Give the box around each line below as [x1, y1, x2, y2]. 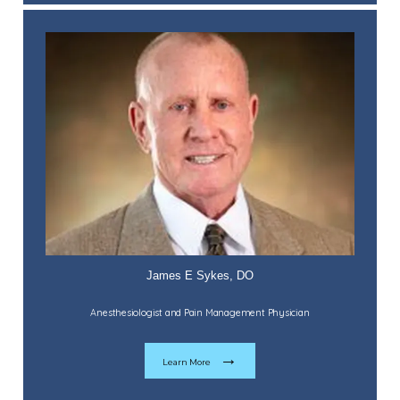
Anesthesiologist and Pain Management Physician [90, 306, 310, 319]
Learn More [162, 357, 211, 367]
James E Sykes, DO [146, 269, 254, 282]
